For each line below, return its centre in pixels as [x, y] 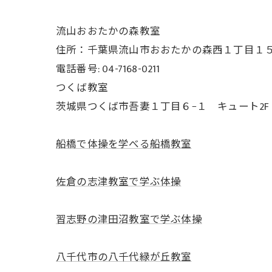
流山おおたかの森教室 [108, 32]
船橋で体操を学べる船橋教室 [124, 144]
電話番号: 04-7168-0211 [108, 69]
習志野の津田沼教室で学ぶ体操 [129, 220]
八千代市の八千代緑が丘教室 [124, 257]
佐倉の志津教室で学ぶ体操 [119, 182]
